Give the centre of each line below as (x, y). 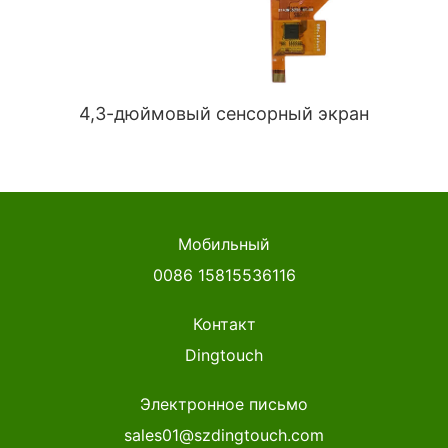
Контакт (224, 324)
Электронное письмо (224, 404)
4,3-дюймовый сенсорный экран (224, 114)
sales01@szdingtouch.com (224, 435)
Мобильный (224, 244)
